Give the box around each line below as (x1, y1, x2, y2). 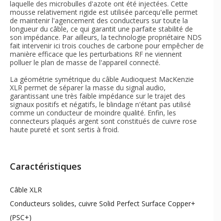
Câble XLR (10, 184, 42, 194)
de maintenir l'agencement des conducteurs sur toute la (10, 16, 188, 26)
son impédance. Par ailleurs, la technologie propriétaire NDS (10, 33, 202, 42)
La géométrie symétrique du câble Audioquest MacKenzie (10, 74, 194, 84)
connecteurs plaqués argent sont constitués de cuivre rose (10, 116, 197, 126)
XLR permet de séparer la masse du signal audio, (10, 83, 166, 93)
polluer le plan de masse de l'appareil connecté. (10, 58, 162, 68)
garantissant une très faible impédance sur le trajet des (10, 91, 185, 101)
